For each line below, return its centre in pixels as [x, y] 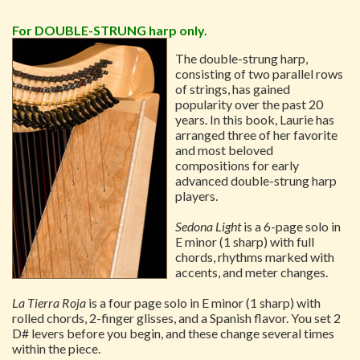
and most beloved [224, 150]
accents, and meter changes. [252, 272]
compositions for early [237, 165]
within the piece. [56, 348]
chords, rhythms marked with [255, 257]
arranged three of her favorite [256, 135]
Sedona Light [208, 226]
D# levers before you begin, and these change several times [173, 333]
